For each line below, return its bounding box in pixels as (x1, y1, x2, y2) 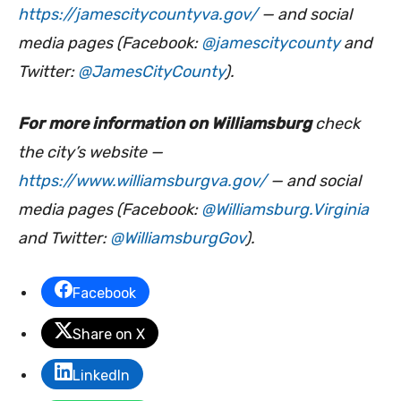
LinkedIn (73, 367, 130, 385)
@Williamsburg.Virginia (201, 200, 369, 220)
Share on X (73, 326, 145, 344)
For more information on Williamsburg (18, 114, 311, 134)
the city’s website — (18, 142, 163, 163)
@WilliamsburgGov (110, 228, 245, 249)
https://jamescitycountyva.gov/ (18, 4, 258, 25)
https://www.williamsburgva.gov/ (18, 171, 267, 192)
